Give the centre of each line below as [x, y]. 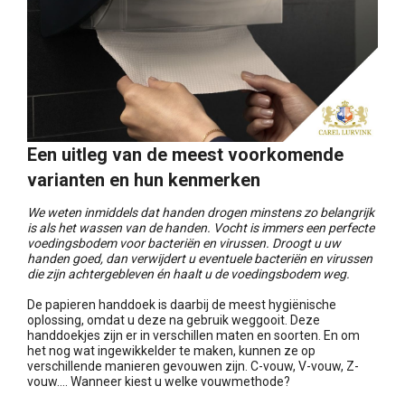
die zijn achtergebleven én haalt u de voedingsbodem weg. [188, 274]
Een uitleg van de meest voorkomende [185, 155]
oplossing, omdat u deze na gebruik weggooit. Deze [174, 320]
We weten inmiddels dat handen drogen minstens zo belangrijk [201, 213]
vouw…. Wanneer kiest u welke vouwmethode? [159, 382]
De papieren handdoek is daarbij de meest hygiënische [182, 305]
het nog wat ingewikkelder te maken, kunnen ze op [171, 351]
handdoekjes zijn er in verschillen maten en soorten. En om [193, 336]
